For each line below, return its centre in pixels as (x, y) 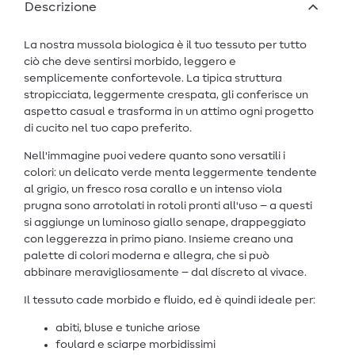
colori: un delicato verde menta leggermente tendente (170, 173)
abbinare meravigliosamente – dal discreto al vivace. (165, 273)
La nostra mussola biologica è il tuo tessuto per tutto (165, 46)
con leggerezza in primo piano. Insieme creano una (158, 240)
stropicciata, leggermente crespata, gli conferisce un (166, 95)
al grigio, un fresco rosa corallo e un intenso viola (153, 190)
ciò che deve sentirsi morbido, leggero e (130, 62)
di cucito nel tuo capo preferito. (108, 129)
